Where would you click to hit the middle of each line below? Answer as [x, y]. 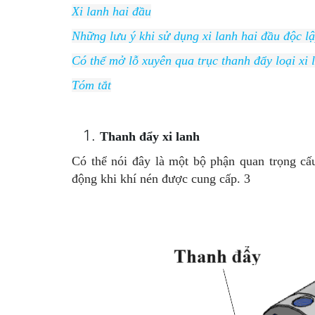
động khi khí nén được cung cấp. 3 [161, 179]
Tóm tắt [91, 85]
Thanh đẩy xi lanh [150, 136]
